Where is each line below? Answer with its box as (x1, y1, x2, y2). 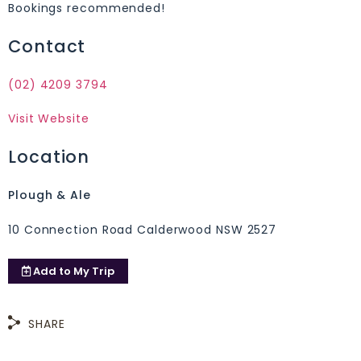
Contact (8, 34, 86, 58)
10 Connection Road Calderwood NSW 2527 (8, 221, 277, 238)
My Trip (71, 263, 114, 279)
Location (8, 145, 90, 169)
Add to (33, 263, 71, 279)
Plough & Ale (8, 187, 91, 204)
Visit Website (8, 110, 89, 127)
